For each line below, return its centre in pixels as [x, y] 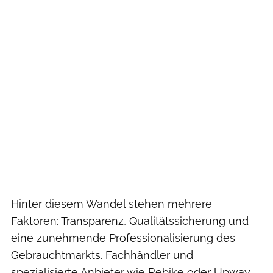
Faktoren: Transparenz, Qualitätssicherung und [130, 221]
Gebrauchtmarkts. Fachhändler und [102, 255]
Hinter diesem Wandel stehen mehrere [112, 204]
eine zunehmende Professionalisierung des [123, 238]
